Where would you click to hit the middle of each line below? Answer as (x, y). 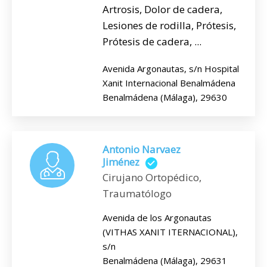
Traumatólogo (137, 193)
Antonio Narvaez (142, 150)
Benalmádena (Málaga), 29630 (165, 97)
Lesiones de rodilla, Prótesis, (169, 26)
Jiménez (121, 162)
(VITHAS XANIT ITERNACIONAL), (170, 232)
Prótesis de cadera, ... (152, 42)
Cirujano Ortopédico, (152, 177)
